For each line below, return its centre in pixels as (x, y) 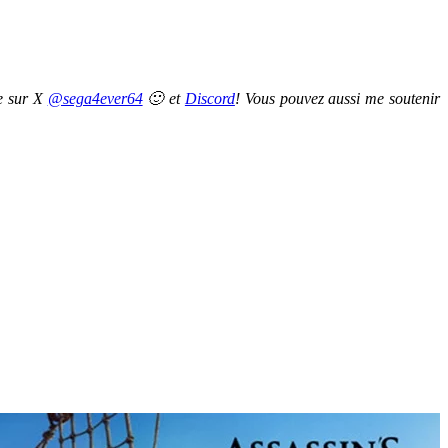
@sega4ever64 (95, 98)
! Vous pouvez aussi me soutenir (337, 98)
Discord (209, 98)
